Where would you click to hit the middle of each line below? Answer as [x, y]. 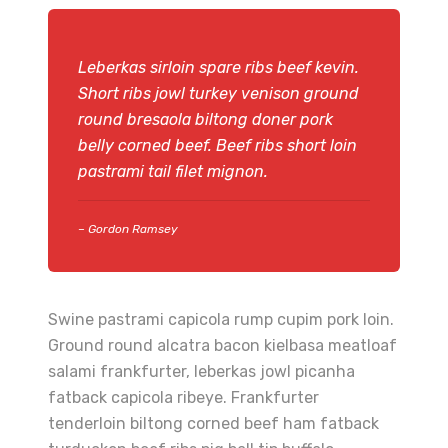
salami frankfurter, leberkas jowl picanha [201, 371]
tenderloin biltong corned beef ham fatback [213, 423]
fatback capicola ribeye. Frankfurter [183, 397]
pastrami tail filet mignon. [173, 171]
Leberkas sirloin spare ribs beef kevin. [218, 67]
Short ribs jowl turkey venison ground [218, 93]
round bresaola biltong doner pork [205, 119]
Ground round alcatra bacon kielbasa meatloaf [222, 345]
